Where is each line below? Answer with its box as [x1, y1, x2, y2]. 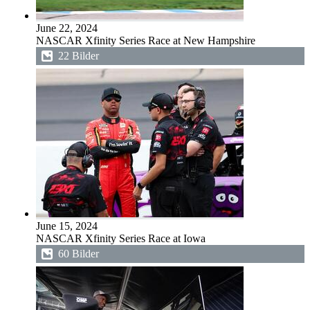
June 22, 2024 [36, 22, 98, 34]
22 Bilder [58, 50, 99, 62]
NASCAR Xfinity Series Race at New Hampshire [36, 35, 255, 46]
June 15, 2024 [36, 220, 98, 232]
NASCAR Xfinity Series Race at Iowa [36, 232, 206, 244]
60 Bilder [58, 248, 99, 259]
